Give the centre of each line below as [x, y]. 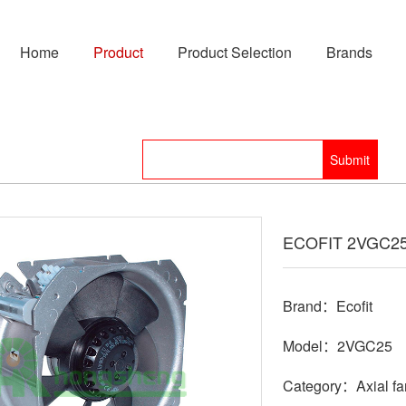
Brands [349, 52]
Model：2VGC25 [338, 346]
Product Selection [235, 52]
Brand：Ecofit [328, 306]
